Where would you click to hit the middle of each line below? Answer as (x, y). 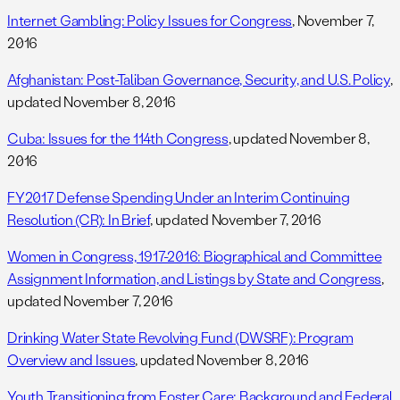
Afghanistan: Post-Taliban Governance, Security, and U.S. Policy (199, 79)
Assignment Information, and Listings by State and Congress (195, 279)
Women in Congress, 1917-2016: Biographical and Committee (195, 256)
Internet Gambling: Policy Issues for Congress (150, 21)
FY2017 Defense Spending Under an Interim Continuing (179, 197)
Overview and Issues (71, 360)
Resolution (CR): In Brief (79, 220)
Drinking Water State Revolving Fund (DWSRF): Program (180, 337)
